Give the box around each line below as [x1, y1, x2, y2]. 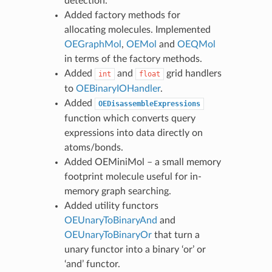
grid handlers [163, 68, 222, 78]
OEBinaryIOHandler [75, 83, 160, 93]
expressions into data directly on [64, 127, 203, 138]
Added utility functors [64, 200, 158, 211]
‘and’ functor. [64, 259, 120, 269]
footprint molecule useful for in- [64, 171, 202, 182]
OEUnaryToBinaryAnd [64, 215, 157, 225]
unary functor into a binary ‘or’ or [64, 244, 206, 254]
